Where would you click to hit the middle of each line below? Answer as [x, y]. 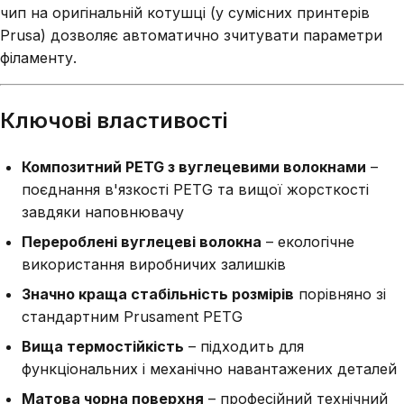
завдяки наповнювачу [103, 211]
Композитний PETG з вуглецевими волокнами [194, 166]
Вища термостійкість [103, 346]
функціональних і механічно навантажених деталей [209, 368]
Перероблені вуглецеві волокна [142, 241]
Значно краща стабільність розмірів [158, 294]
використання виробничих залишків [154, 264]
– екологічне [308, 241]
